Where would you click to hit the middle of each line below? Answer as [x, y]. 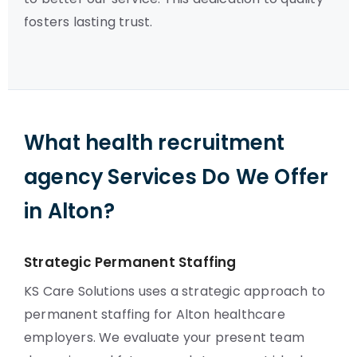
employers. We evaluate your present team [165, 337]
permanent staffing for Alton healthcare [155, 314]
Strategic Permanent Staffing [130, 262]
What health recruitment [155, 143]
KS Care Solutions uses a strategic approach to [175, 291]
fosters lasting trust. [88, 22]
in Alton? [69, 211]
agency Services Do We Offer [177, 177]
